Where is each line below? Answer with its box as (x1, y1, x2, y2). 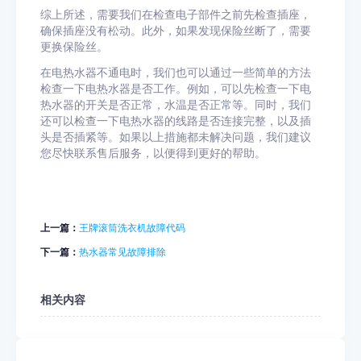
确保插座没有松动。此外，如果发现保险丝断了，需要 (40, 23, 311, 37)
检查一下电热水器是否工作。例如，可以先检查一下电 (40, 81, 311, 95)
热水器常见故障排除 (79, 245, 166, 258)
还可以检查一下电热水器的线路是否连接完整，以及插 (40, 114, 311, 127)
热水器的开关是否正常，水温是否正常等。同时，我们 (40, 98, 311, 111)
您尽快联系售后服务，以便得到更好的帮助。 (40, 146, 266, 160)
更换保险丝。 (40, 39, 108, 53)
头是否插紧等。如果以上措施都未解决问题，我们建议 (40, 130, 311, 143)
